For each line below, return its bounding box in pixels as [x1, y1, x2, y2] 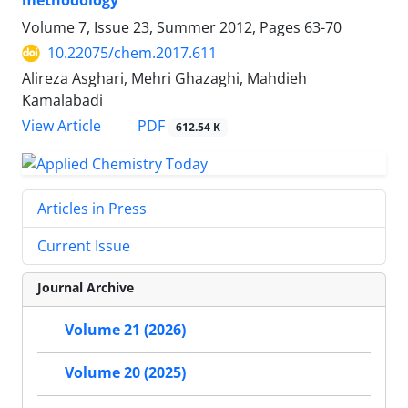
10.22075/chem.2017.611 [47, 43, 217, 64]
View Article [22, 116, 101, 137]
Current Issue [37, 236, 130, 256]
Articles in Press [37, 199, 147, 219]
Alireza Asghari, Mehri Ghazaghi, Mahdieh [22, 68, 307, 89]
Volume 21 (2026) [65, 320, 186, 341]
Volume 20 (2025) [65, 362, 186, 383]
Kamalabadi [22, 90, 103, 111]
